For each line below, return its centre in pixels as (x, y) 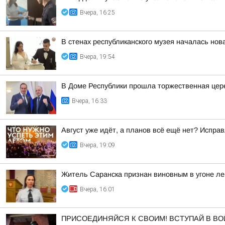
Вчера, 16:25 (97, 13)
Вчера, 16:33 (89, 101)
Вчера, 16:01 (97, 189)
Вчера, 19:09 (97, 145)
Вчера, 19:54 (97, 57)
